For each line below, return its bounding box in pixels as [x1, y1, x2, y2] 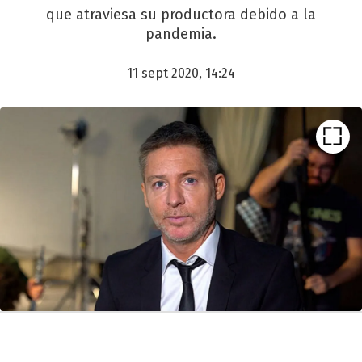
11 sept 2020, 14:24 [127, 65, 235, 81]
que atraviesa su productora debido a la [46, 6, 316, 23]
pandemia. [145, 25, 217, 43]
